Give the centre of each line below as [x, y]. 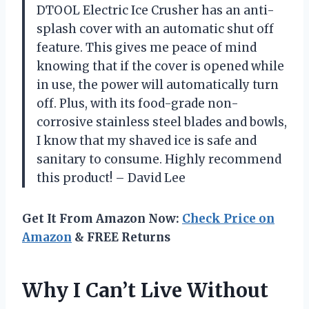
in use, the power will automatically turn [158, 84]
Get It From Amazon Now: [102, 218]
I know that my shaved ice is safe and [147, 140]
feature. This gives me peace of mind [147, 47]
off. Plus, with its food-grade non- [138, 103]
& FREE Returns [121, 237]
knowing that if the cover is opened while [160, 66]
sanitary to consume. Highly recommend [159, 159]
